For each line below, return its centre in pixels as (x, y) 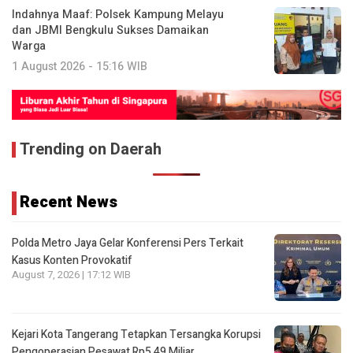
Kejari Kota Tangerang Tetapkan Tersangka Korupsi (136, 335)
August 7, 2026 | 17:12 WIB (71, 275)
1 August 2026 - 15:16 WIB (80, 66)
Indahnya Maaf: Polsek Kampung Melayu (118, 14)
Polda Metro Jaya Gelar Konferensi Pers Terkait (128, 243)
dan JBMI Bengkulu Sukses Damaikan (110, 30)
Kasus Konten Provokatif (72, 261)
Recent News (69, 203)
